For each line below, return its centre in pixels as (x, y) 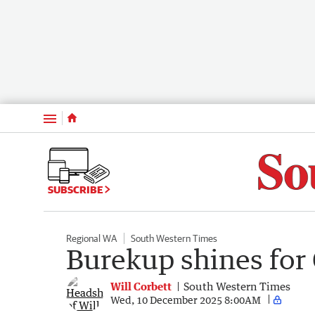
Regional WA (91, 238)
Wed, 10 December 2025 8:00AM (186, 300)
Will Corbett (141, 287)
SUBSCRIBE (76, 190)
